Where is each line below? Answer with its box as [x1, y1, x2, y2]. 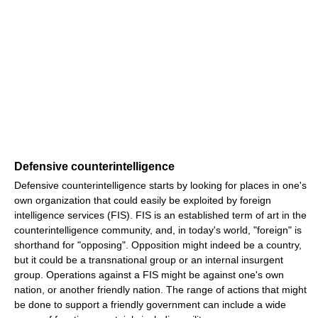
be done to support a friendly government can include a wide [14, 298, 286, 310]
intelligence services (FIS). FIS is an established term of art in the [14, 209, 307, 221]
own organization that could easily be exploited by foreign [14, 194, 271, 206]
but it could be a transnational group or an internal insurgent [14, 253, 283, 265]
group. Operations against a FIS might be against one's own [14, 268, 284, 280]
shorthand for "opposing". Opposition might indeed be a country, [14, 238, 302, 251]
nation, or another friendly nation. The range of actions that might [14, 283, 307, 295]
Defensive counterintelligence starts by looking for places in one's [14, 179, 307, 191]
